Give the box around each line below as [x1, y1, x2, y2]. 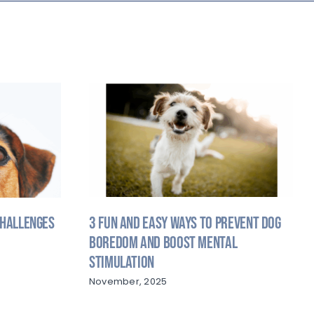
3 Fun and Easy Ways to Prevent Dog [88, 212, 281, 233]
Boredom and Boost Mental [88, 232, 238, 253]
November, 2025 [88, 274, 168, 288]
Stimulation [88, 252, 154, 273]
